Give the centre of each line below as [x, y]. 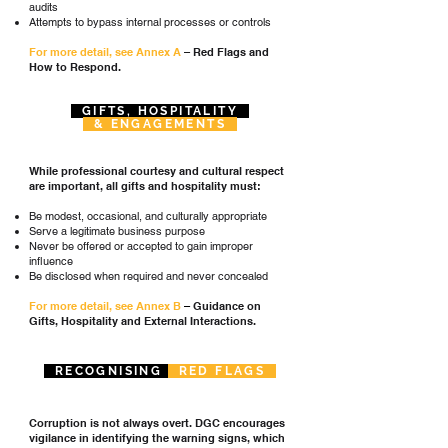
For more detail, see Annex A [106, 52]
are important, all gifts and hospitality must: [145, 186]
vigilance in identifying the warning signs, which [157, 438]
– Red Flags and [226, 52]
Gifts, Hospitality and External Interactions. [142, 321]
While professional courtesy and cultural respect [156, 171]
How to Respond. [75, 67]
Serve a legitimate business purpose [117, 231]
